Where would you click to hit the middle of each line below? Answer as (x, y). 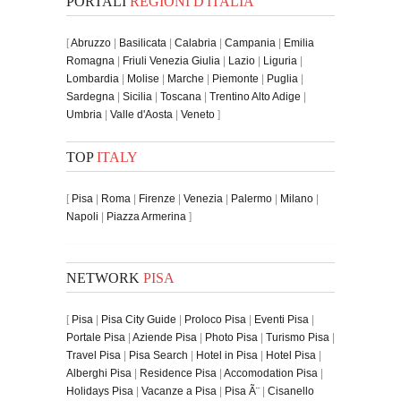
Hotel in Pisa (227, 355)
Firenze (157, 198)
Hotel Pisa (291, 355)
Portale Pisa (96, 337)
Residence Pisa (178, 373)
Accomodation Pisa (271, 373)
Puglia (282, 78)
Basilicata (143, 43)
